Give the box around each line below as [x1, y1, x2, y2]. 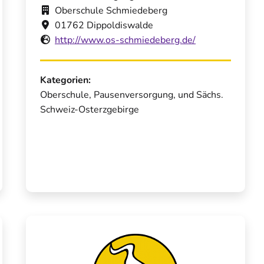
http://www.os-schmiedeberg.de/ [55, 34, 196, 47]
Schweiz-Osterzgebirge [40, 103, 139, 117]
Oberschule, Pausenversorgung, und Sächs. [40, 88, 223, 102]
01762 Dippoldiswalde [55, 19, 153, 32]
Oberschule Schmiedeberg [55, 4, 167, 18]
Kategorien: [40, 74, 91, 87]
